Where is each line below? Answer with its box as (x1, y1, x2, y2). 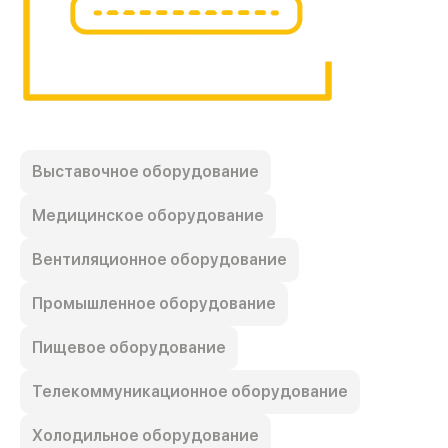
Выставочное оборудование (32, 161, 259, 181)
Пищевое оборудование (32, 337, 226, 357)
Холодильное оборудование (32, 425, 259, 445)
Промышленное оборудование (32, 293, 276, 313)
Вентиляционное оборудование (32, 249, 287, 269)
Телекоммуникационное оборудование (32, 381, 348, 401)
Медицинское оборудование (32, 205, 264, 225)
